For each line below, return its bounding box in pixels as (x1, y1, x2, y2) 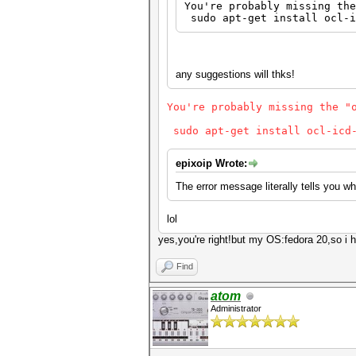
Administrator (211, 304, 261, 313)
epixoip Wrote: (176, 157, 247, 169)
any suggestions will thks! (176, 68, 295, 80)
